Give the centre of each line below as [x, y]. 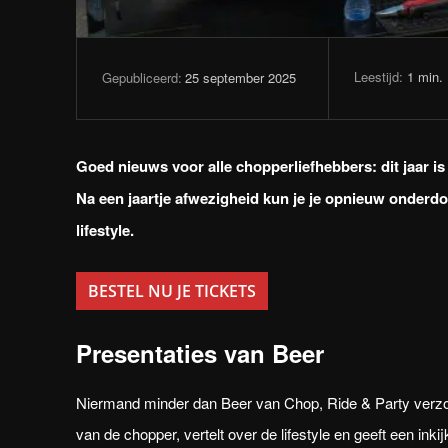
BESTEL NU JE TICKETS [172, 290]
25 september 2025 [240, 77]
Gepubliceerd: [142, 78]
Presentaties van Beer [200, 352]
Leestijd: [380, 76]
